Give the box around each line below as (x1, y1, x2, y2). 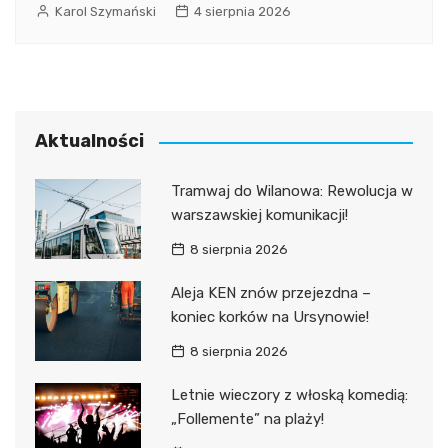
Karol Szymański (55, 4, 156, 20)
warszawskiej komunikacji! (170, 206, 348, 225)
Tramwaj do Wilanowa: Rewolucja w (170, 182, 413, 201)
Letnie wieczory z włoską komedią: (170, 386, 408, 405)
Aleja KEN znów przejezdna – (170, 284, 371, 303)
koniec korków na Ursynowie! (170, 308, 369, 327)
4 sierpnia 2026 (194, 4, 291, 20)
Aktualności (35, 130, 144, 153)
